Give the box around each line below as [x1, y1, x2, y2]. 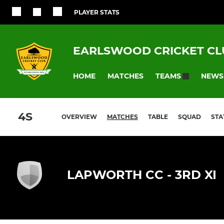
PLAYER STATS [74, 8, 119, 16]
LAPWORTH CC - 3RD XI [67, 167, 216, 182]
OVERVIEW [61, 113, 97, 121]
